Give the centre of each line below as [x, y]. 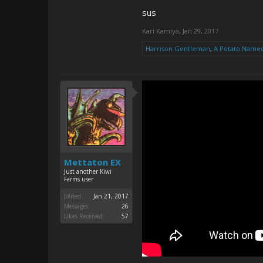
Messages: [77, 206]
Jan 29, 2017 [200, 31]
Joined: [73, 196]
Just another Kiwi [88, 171]
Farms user [79, 179]
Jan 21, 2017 [111, 196]
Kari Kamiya [161, 31]
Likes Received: [84, 216]
